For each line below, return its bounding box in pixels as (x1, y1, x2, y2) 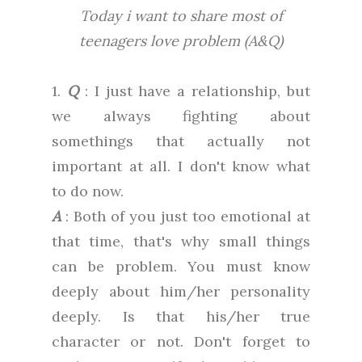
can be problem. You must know (52, 257, 310, 276)
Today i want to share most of (79, 6, 283, 26)
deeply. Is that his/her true (52, 307, 310, 326)
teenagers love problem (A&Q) (79, 32, 283, 51)
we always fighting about (52, 107, 310, 126)
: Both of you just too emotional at (61, 207, 310, 226)
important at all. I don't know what (52, 157, 310, 176)
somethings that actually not (52, 132, 310, 151)
